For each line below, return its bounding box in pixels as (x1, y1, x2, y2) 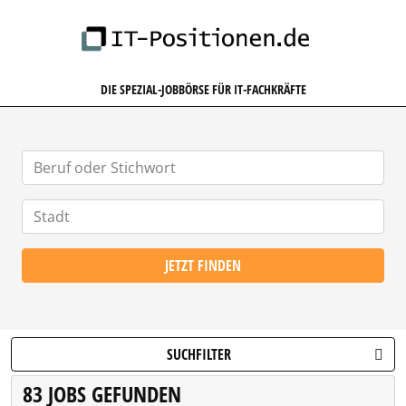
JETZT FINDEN (165, 256, 241, 275)
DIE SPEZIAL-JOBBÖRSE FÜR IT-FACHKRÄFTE (100, 81, 306, 98)
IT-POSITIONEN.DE (194, 5, 324, 29)
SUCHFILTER (166, 344, 231, 364)
